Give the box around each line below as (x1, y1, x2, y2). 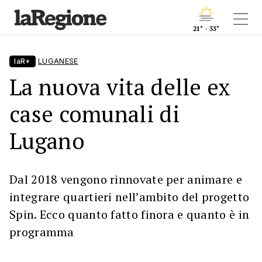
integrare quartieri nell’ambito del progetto (9, 189, 250, 205)
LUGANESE (38, 57, 78, 65)
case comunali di (9, 99, 180, 129)
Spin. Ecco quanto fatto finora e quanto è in (9, 206, 250, 222)
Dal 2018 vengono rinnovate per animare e (9, 171, 242, 187)
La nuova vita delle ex (9, 72, 231, 102)
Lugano (9, 126, 85, 156)
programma (9, 224, 74, 240)
